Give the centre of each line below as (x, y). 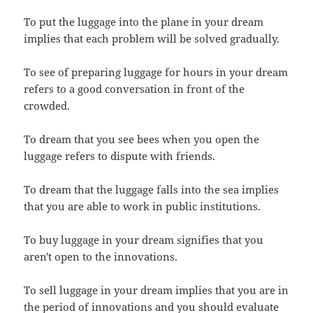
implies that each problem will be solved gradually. (152, 38)
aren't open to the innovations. (101, 256)
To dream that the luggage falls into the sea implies (152, 189)
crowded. (47, 105)
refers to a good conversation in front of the (134, 88)
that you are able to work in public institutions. (143, 206)
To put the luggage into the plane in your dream (144, 21)
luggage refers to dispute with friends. (120, 155)
